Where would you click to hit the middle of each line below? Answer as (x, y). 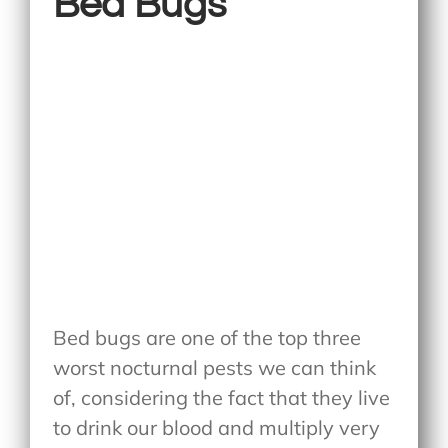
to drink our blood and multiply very (217, 428)
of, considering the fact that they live (222, 398)
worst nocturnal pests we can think (215, 368)
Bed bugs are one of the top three (207, 338)
